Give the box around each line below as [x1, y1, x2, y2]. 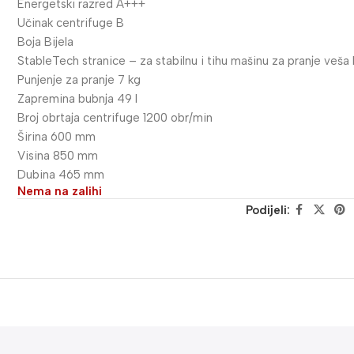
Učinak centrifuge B [17, 16, 125, 31]
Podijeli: [245, 203, 290, 218]
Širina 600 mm [17, 130, 96, 145]
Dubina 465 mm [17, 168, 105, 183]
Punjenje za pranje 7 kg [17, 73, 141, 88]
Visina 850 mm [17, 149, 99, 164]
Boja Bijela [17, 35, 74, 50]
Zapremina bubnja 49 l [17, 92, 138, 107]
